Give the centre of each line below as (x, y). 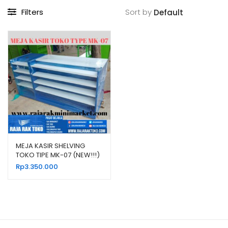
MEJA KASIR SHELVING (50, 146)
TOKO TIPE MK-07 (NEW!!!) (58, 155)
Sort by (139, 12)
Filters (32, 12)
